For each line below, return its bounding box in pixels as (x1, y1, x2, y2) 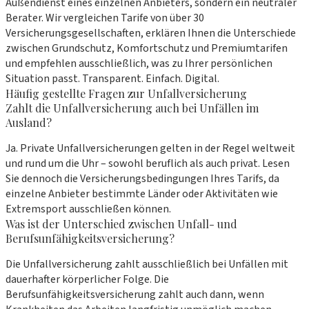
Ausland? (6, 114, 52, 130)
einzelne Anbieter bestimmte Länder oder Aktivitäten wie (6, 186, 278, 201)
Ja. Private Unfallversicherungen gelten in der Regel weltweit (6, 140, 295, 156)
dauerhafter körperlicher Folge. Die (6, 271, 169, 287)
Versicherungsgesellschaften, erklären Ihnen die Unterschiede (6, 25, 296, 41)
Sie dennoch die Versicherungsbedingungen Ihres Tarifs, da (6, 170, 279, 186)
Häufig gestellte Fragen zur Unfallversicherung (6, 86, 247, 101)
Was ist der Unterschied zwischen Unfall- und (6, 216, 237, 231)
